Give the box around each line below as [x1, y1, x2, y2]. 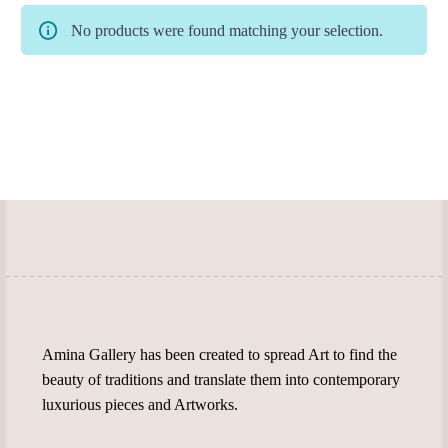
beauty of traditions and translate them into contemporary [42, 371, 400, 389]
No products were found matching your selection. [71, 21, 383, 39]
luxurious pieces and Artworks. [42, 396, 238, 414]
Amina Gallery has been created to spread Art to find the [42, 346, 397, 364]
